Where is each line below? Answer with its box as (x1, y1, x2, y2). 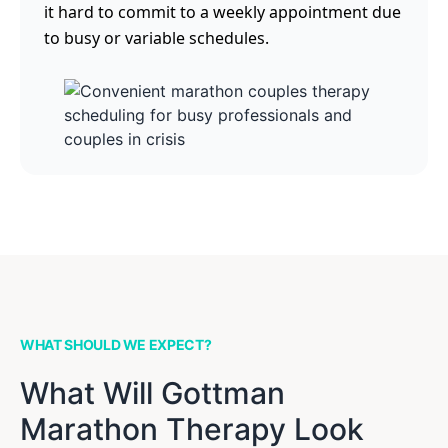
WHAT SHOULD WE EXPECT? (20, 336, 212, 353)
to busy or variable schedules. (44, 27, 269, 49)
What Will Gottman (20, 375, 285, 411)
